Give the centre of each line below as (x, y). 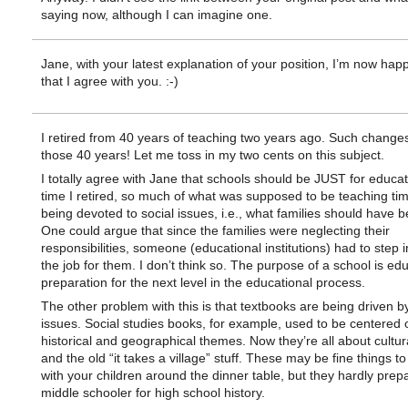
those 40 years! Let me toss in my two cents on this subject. (212, 155)
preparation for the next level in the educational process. (203, 282)
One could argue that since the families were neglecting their (215, 230)
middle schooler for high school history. (153, 393)
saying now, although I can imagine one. (156, 15)
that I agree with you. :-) (109, 81)
